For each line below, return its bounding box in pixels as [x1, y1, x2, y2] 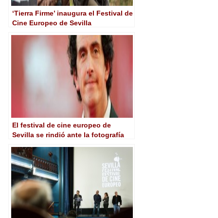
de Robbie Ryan [12, 141, 65, 148]
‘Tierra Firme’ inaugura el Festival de [12, 9, 133, 17]
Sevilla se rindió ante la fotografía [12, 131, 124, 139]
